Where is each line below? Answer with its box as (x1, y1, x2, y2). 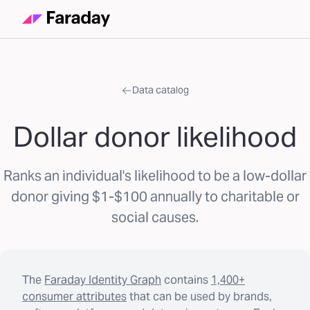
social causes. (111, 208, 199, 226)
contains (164, 273, 208, 287)
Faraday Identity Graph (44, 273, 161, 287)
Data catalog (132, 84, 189, 96)
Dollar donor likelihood (13, 119, 297, 154)
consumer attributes (22, 289, 127, 304)
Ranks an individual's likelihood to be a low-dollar (3, 167, 307, 185)
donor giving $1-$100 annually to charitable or (10, 188, 300, 206)
